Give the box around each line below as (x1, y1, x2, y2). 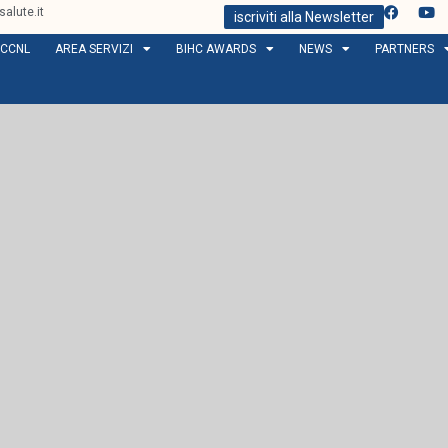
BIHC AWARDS (175, 42, 256, 56)
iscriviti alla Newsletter (234, 9, 374, 25)
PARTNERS (374, 42, 434, 56)
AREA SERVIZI (54, 42, 133, 56)
